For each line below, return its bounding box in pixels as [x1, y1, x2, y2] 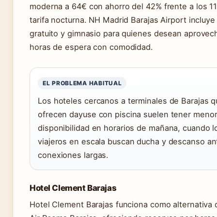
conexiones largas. [38, 150, 109, 160]
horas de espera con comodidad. [30, 42, 153, 52]
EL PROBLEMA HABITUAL [43, 79, 122, 87]
